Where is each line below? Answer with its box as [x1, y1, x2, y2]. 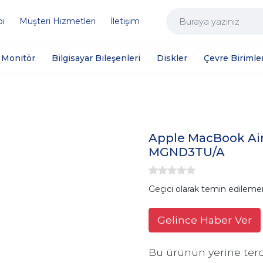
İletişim [110, 16, 140, 26]
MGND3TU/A [149, 145, 225, 159]
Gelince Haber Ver [157, 213, 252, 226]
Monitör [1, 52, 36, 63]
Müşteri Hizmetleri [19, 16, 96, 26]
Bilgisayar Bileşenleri [52, 52, 141, 63]
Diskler [157, 52, 188, 63]
